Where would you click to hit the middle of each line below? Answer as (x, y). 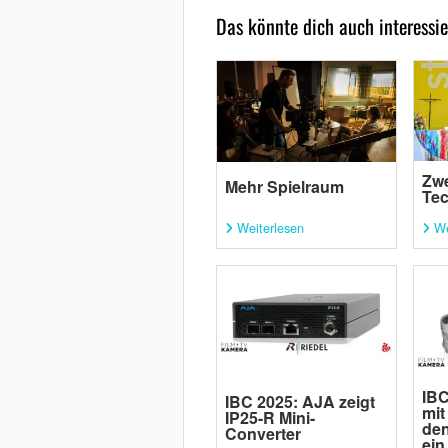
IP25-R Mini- (269, 418)
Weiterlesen (270, 228)
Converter (262, 434)
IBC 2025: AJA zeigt (299, 402)
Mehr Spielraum (284, 186)
